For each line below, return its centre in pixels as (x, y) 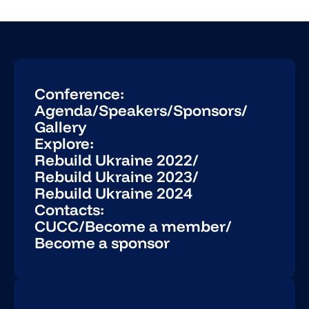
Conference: (80, 94)
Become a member (156, 227)
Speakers (133, 111)
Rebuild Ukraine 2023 (114, 177)
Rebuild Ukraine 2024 (114, 193)
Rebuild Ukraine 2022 (114, 160)
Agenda (64, 111)
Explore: (64, 144)
